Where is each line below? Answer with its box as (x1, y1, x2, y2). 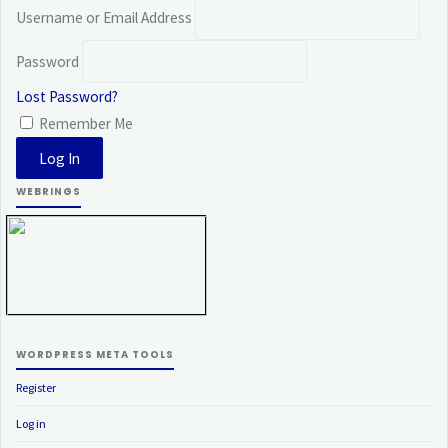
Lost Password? (16, 87, 119, 107)
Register (16, 380, 57, 396)
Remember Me (36, 114, 134, 134)
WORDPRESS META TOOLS (16, 347, 175, 361)
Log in (16, 415, 47, 431)
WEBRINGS (16, 185, 82, 199)
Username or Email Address (16, 8, 193, 28)
